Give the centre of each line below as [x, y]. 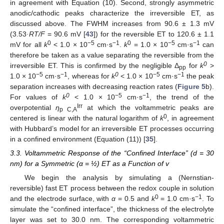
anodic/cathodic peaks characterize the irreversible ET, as [112, 13]
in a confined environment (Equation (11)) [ [78, 139]
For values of [36, 97]
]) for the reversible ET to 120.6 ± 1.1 [154, 34]
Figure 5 [191, 87]
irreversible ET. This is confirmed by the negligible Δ [95, 66]
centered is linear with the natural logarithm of [85, 118]
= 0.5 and [133, 199]
